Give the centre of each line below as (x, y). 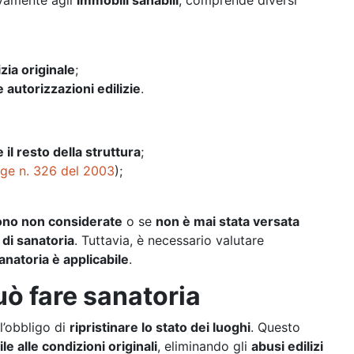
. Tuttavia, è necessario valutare (169, 240)
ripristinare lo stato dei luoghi (160, 327)
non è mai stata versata (228, 221)
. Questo (275, 327)
